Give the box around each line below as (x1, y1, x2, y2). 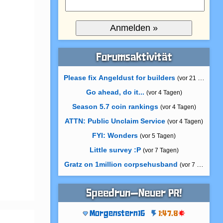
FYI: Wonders (92, 131, 138, 140)
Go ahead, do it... (86, 88, 144, 97)
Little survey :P (89, 146, 141, 154)
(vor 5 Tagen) (140, 132, 176, 140)
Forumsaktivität (96, 52, 172, 63)
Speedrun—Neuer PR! (86, 188, 182, 200)
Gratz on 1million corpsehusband (64, 160, 178, 169)
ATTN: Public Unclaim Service (65, 117, 166, 125)
